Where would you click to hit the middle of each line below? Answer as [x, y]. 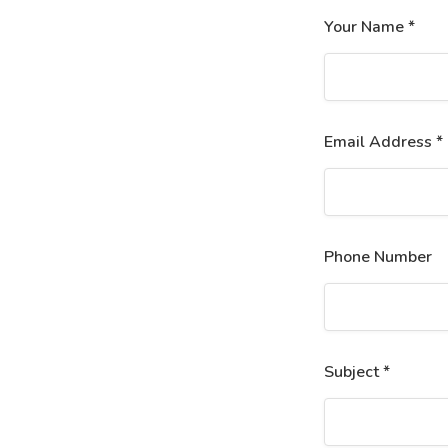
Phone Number [377, 257]
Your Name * [369, 27]
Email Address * [383, 142]
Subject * [356, 372]
